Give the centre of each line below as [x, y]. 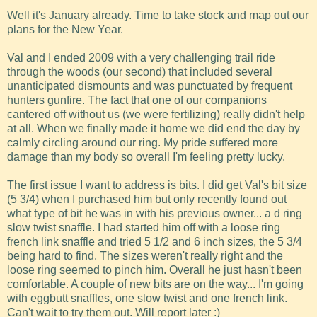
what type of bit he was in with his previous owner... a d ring [155, 214]
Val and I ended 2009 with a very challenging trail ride [141, 58]
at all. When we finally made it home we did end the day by [154, 129]
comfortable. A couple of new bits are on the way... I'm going [155, 284]
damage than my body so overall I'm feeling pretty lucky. [146, 157]
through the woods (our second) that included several [140, 72]
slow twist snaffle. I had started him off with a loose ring [144, 228]
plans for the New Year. [65, 30]
